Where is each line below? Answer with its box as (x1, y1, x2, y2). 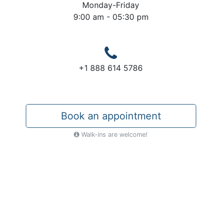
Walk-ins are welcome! (79, 131, 148, 139)
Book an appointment (60, 110, 161, 122)
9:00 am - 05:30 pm (73, 12, 149, 22)
